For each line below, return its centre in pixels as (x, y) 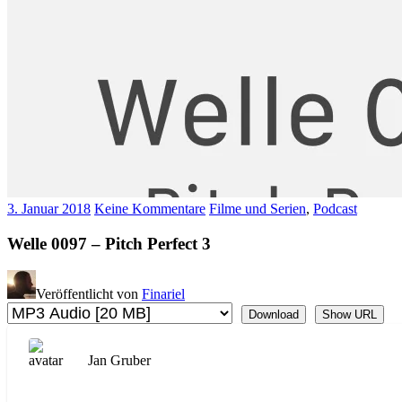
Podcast (335, 209)
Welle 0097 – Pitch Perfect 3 (109, 243)
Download (274, 315)
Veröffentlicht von (89, 294)
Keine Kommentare (150, 209)
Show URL (350, 315)
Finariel (163, 294)
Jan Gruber (119, 361)
